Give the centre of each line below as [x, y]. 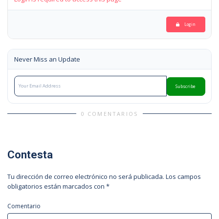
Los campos [183, 176]
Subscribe [186, 86]
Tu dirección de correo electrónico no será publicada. [86, 176]
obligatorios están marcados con [57, 186]
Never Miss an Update [47, 59]
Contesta [30, 155]
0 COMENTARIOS [109, 114]
